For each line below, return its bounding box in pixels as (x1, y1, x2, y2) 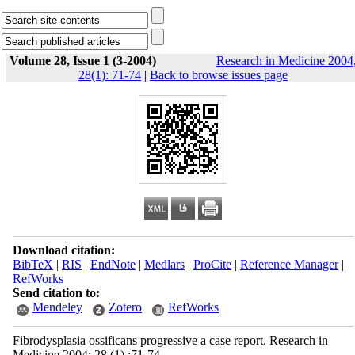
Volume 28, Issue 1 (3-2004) (10, 54, 156, 67)
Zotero (108, 300, 142, 314)
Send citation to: (12, 286, 100, 300)
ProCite (193, 258, 231, 271)
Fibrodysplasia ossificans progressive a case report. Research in (12, 334, 328, 347)
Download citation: (12, 243, 115, 257)
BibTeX (12, 258, 53, 271)
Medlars (143, 258, 185, 271)
